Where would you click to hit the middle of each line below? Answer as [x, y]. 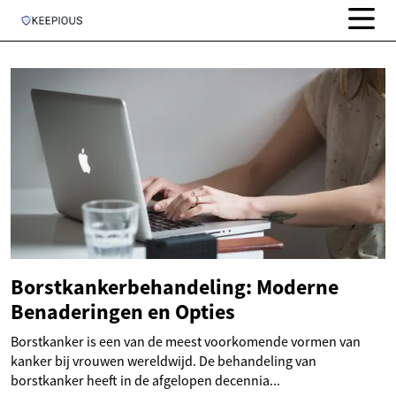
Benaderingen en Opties [123, 312]
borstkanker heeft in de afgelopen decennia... [145, 381]
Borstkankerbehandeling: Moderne [175, 287]
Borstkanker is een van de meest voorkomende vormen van [186, 342]
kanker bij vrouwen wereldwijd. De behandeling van [164, 361]
